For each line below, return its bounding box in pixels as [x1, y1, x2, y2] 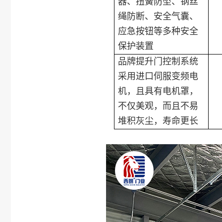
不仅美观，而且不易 [118, 101, 199, 111]
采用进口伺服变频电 [118, 71, 199, 81]
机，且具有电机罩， [118, 86, 199, 96]
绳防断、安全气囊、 [118, 11, 199, 21]
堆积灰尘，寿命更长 [118, 115, 199, 126]
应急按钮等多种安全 [118, 26, 199, 36]
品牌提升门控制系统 [118, 56, 199, 66]
